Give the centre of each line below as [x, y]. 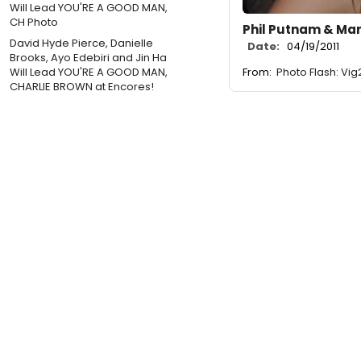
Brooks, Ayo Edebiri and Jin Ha [88, 57]
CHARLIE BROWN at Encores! [82, 86]
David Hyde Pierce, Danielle [81, 43]
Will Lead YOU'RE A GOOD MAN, [89, 72]
